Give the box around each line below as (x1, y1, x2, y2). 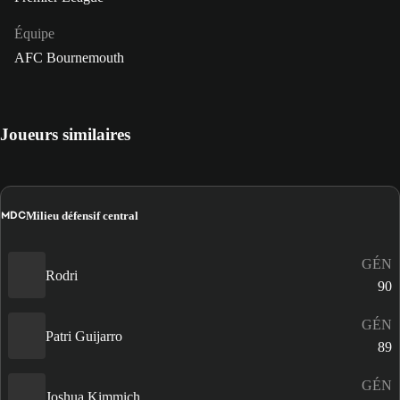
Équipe (14, 26, 54, 42)
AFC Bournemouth (14, 50, 124, 66)
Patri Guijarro (46, 328, 122, 344)
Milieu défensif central (26, 208, 138, 222)
